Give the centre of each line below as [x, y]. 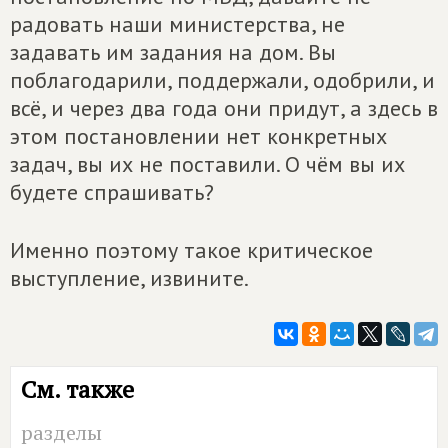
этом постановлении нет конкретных [198, 136]
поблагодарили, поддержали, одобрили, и [222, 80]
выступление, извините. [129, 278]
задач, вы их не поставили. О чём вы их [207, 164]
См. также [77, 389]
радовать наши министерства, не [177, 24]
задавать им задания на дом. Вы [173, 52]
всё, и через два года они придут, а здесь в [224, 108]
